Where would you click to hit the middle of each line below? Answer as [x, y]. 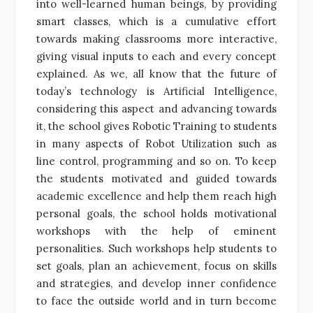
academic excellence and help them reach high [156, 196]
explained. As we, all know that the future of [156, 73]
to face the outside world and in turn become [156, 300]
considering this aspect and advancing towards [156, 108]
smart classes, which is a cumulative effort [156, 21]
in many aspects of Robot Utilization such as [156, 143]
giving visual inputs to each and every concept [156, 56]
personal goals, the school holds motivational [156, 213]
